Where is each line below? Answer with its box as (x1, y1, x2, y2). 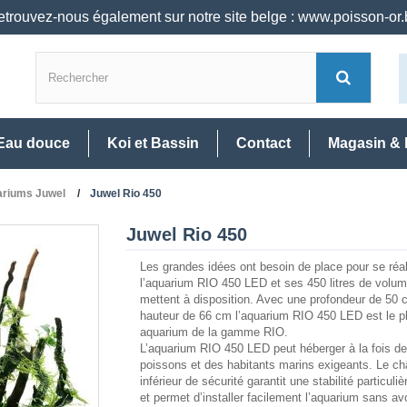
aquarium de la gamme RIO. (140, 325, 288, 340)
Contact (236, 135, 291, 152)
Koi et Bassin (107, 135, 199, 152)
